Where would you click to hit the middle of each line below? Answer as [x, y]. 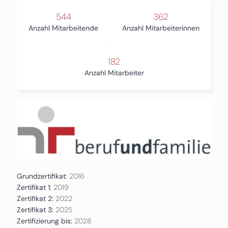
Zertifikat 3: [35, 209]
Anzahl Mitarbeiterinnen [161, 28]
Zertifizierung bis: [45, 221]
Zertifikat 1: [34, 187]
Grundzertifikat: [42, 176]
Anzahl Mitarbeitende [64, 28]
